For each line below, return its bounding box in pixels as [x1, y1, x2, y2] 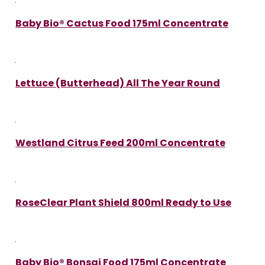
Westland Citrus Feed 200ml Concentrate [15, 135, 225, 150]
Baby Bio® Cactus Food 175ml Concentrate [15, 16, 228, 30]
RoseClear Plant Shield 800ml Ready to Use [15, 195, 231, 209]
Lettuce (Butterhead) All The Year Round [15, 76, 220, 90]
